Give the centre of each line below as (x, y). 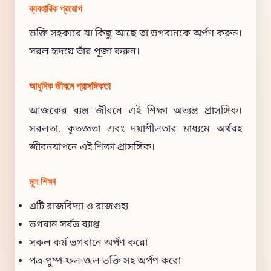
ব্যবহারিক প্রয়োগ (56, 9)
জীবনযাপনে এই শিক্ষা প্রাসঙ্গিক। (92, 148)
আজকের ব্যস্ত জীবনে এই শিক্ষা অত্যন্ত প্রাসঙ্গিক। (135, 111)
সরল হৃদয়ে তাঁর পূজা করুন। (84, 52)
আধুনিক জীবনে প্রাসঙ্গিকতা (70, 87)
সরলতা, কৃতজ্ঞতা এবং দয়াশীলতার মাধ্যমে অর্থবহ (135, 129)
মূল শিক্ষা (42, 182)
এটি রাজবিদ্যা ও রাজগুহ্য (79, 207)
